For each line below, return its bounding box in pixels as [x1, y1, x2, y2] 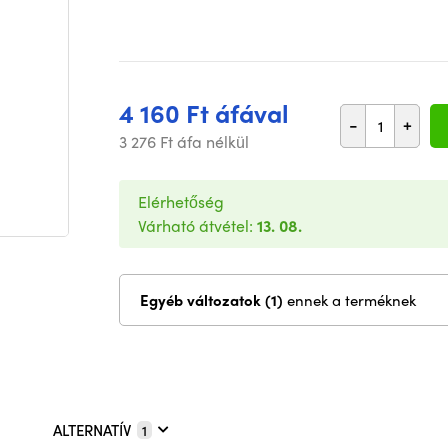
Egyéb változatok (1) [265, 289, 287, 311]
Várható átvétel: [138, 214, 257, 237]
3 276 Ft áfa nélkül [119, 130, 249, 153]
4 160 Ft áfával [119, 95, 289, 131]
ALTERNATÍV [53, 419, 131, 442]
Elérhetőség [138, 190, 224, 213]
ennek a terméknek [287, 289, 416, 311]
